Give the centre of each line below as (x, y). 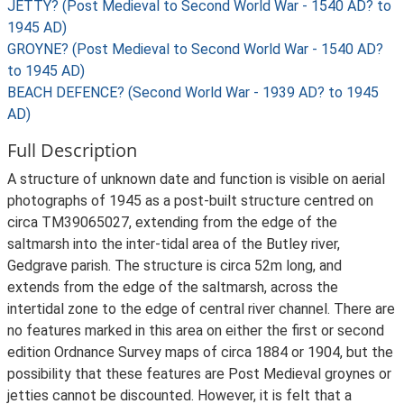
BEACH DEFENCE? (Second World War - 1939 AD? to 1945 (193, 92)
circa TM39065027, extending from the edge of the (172, 222)
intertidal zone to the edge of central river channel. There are (201, 309)
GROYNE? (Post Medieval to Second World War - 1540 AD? (195, 49)
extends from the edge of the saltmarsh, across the (173, 287)
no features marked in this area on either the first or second (196, 331)
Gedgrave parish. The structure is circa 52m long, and (174, 266)
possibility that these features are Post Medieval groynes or (199, 374)
